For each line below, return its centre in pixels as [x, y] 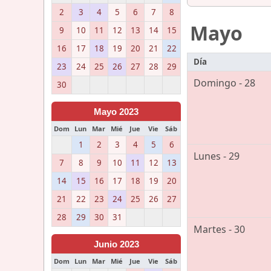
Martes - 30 [219, 230]
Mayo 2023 [116, 112]
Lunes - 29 [217, 156]
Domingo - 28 [224, 83]
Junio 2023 [116, 244]
